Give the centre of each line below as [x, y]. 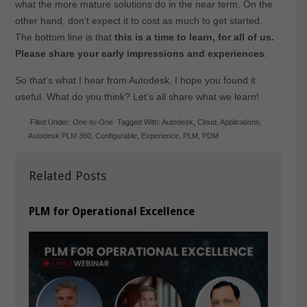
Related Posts [67, 175]
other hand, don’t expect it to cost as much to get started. [138, 20]
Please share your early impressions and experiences [139, 53]
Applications [240, 122]
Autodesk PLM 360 [60, 135]
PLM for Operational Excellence [111, 211]
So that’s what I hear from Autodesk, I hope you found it [135, 80]
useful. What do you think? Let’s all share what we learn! [137, 96]
